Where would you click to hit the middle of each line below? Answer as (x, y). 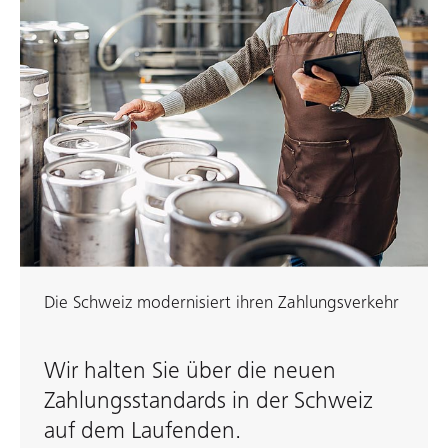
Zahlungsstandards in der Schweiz (208, 400)
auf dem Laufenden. (142, 430)
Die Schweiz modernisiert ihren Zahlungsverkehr (221, 302)
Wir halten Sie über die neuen (190, 370)
